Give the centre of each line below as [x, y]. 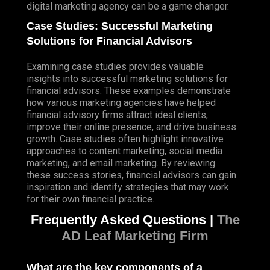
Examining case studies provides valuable [115, 67]
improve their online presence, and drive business [131, 127]
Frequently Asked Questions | [124, 220]
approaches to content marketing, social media [124, 151]
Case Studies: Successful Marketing [120, 26]
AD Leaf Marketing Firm [135, 236]
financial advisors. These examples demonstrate [129, 91]
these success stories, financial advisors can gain [131, 175]
